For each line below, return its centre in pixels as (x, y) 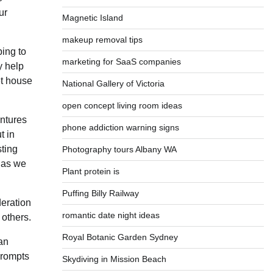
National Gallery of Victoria (113, 83)
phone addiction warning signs (120, 127)
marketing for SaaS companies (121, 62)
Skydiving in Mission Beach (114, 259)
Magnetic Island (92, 18)
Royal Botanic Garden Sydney (120, 237)
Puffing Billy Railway (100, 193)
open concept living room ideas (122, 105)
